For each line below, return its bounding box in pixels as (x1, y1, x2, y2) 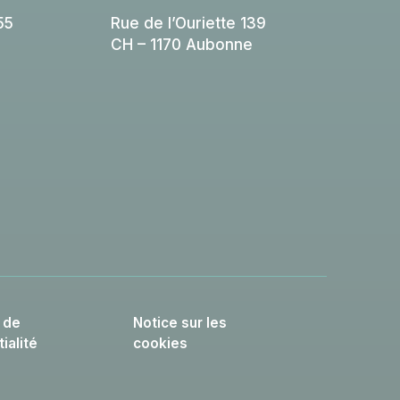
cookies (132, 334, 187, 352)
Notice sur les (132, 313, 227, 331)
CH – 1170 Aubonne (110, 34, 253, 54)
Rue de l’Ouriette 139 (110, 12, 266, 32)
